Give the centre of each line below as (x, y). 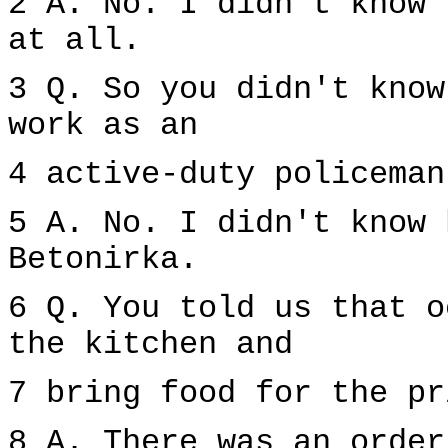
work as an (103, 126)
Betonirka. (103, 260)
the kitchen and (150, 345)
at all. (74, 41)
